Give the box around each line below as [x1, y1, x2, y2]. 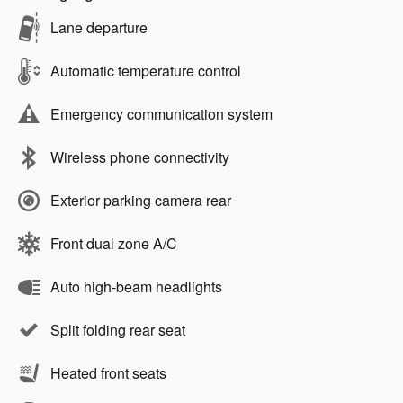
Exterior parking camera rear [50, 190, 231, 211]
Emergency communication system [50, 103, 273, 125]
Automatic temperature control [50, 60, 241, 82]
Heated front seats [50, 363, 166, 384]
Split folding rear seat [50, 319, 185, 341]
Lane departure [50, 17, 148, 39]
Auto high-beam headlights [50, 276, 222, 298]
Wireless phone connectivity [50, 147, 229, 168]
